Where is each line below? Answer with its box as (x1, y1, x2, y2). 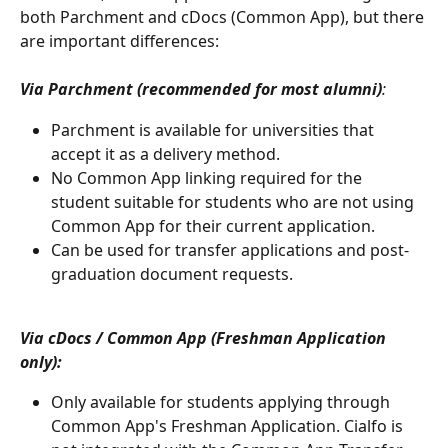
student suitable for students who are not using (51, 190, 418, 213)
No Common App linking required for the (51, 166, 366, 189)
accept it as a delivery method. (51, 142, 280, 165)
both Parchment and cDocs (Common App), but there (20, 5, 428, 28)
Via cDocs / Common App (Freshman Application (20, 327, 390, 350)
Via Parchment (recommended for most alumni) (20, 78, 382, 101)
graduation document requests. (51, 262, 293, 285)
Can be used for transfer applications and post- (51, 238, 409, 261)
